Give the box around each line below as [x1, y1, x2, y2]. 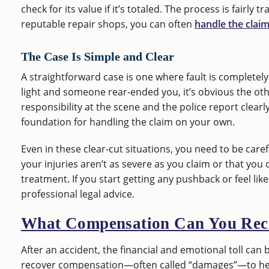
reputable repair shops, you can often [21, 17, 195, 31]
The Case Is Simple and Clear [21, 50, 174, 63]
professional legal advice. [21, 187, 134, 201]
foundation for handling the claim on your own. [21, 115, 235, 128]
